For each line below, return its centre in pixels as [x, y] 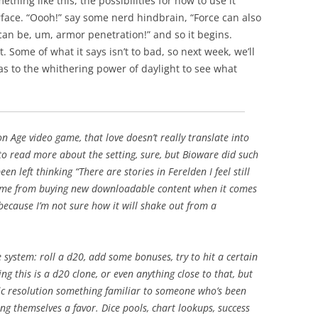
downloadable [123, 188]
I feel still [228, 171]
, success [231, 308]
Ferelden [187, 171]
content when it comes [206, 188]
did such [238, 154]
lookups [196, 308]
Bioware [201, 154]
